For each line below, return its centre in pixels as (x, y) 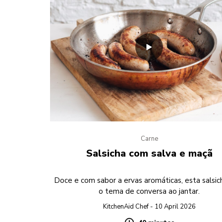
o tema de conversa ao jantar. (149, 192)
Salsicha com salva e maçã (149, 154)
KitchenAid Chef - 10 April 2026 (149, 207)
